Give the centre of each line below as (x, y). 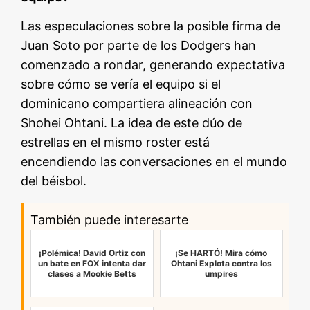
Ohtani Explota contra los (221, 264)
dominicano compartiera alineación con (137, 104)
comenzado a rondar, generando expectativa (153, 65)
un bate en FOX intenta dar (92, 264)
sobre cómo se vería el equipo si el (121, 84)
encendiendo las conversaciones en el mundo (154, 162)
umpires (221, 274)
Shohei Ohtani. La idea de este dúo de (132, 123)
